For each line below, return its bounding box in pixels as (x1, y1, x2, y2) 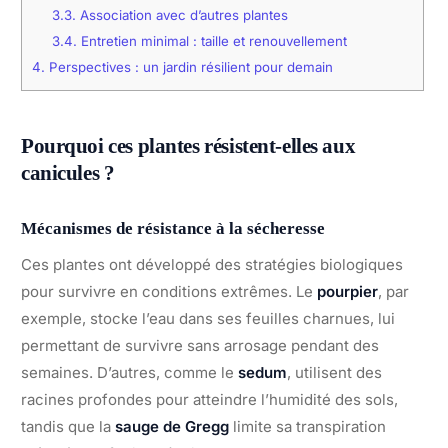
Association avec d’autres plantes (75, 7, 288, 24)
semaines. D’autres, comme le (21, 362, 238, 382)
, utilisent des (287, 362, 382, 382)
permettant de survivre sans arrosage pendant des (21, 335, 379, 355)
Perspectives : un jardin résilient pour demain (45, 59, 333, 76)
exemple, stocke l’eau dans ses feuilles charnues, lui (21, 308, 395, 328)
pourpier (317, 281, 378, 301)
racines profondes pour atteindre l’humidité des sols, (21, 389, 398, 409)
